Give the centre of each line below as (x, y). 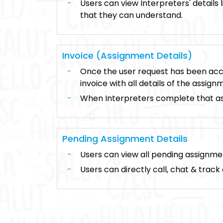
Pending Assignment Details (125, 139)
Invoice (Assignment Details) (127, 56)
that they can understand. (131, 15)
